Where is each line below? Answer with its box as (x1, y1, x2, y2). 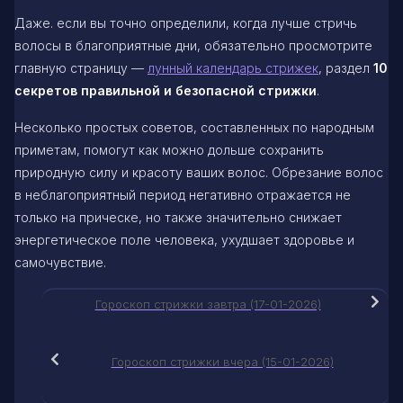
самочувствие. (14, 255, 106, 271)
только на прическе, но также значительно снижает (14, 210, 342, 226)
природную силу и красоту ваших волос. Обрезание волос (14, 165, 383, 181)
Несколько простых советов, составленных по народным (14, 120, 374, 136)
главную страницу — (14, 60, 148, 76)
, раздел (318, 60, 373, 76)
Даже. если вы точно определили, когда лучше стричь (14, 15, 357, 31)
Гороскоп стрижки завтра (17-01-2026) (94, 297, 321, 312)
